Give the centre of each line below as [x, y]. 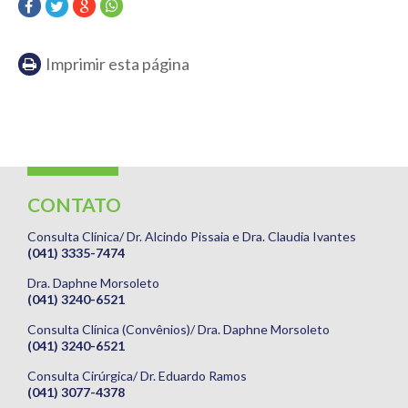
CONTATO [74, 204]
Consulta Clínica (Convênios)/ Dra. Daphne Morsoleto [178, 329]
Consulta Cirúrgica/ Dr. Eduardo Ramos [137, 376]
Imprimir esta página [117, 64]
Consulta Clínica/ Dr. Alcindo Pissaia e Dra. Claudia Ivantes [192, 236]
